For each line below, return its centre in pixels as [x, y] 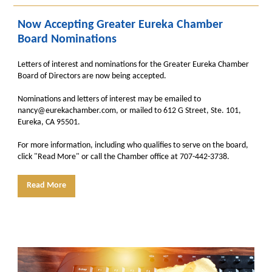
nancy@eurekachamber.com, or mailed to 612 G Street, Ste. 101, [129, 111]
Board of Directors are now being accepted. [92, 76]
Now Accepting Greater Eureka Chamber [120, 25]
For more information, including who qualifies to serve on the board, [133, 145]
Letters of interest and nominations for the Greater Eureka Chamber [133, 65]
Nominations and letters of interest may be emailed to [109, 99]
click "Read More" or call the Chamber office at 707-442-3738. [124, 157]
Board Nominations [67, 39]
